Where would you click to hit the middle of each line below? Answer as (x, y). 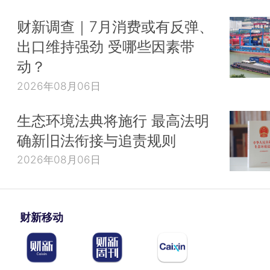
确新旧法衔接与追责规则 (96, 140)
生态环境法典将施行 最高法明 (113, 120)
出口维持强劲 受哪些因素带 (106, 47)
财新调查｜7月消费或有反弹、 (115, 27)
